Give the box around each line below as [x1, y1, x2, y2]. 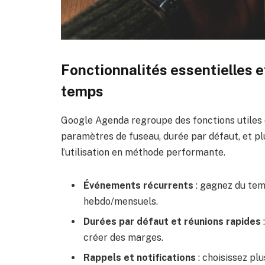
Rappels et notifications [83, 251, 196, 263]
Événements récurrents [83, 179, 193, 191]
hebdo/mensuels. [83, 195, 158, 207]
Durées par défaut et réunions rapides [83, 215, 261, 227]
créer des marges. [83, 231, 163, 243]
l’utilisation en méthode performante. [61, 146, 225, 158]
